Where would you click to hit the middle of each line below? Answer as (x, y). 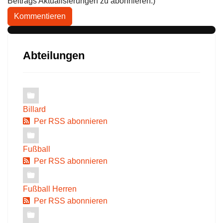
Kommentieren (40, 16)
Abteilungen (54, 56)
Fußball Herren (50, 189)
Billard (34, 110)
